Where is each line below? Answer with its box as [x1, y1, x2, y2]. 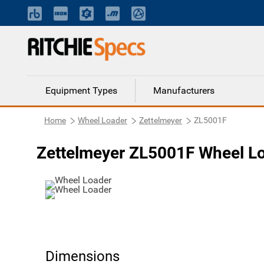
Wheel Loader [78, 115, 127, 125]
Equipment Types [45, 85, 117, 96]
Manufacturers [153, 85, 214, 96]
